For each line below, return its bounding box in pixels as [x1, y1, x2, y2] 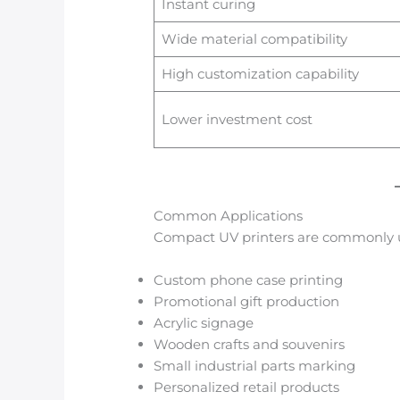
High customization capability [161, 64, 359, 82]
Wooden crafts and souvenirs [154, 336, 346, 354]
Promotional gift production [154, 293, 340, 311]
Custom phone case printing [154, 271, 344, 289]
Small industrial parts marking [154, 357, 356, 375]
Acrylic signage [154, 314, 254, 332]
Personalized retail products [154, 379, 340, 396]
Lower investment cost [161, 110, 312, 128]
